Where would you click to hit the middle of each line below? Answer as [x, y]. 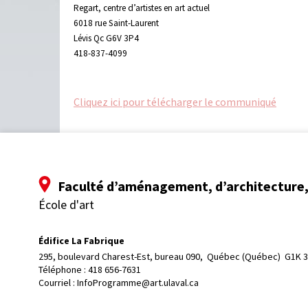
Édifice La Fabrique [81, 241]
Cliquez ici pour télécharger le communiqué [175, 102]
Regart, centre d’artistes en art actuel [142, 8]
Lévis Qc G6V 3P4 [106, 38]
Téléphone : [63, 269]
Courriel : [58, 282]
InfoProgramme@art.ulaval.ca [138, 282]
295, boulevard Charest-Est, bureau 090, [122, 256]
